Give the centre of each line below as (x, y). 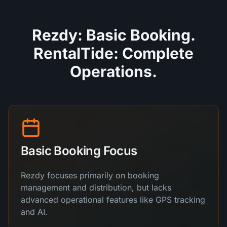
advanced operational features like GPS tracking (113, 200)
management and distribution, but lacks (96, 187)
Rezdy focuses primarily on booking (90, 175)
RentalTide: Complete (113, 53)
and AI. (34, 212)
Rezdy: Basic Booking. (113, 35)
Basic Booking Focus (79, 151)
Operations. (113, 71)
